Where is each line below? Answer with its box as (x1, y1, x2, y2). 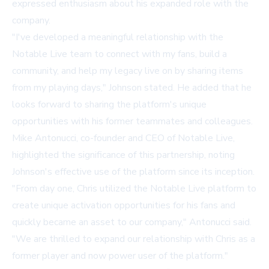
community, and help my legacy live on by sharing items (12, 64, 243, 78)
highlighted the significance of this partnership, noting (12, 148, 235, 162)
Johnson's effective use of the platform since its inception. (12, 165, 255, 179)
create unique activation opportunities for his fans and (12, 199, 235, 213)
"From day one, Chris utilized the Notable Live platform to (12, 182, 256, 196)
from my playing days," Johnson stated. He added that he (12, 81, 252, 95)
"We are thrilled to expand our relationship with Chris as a (12, 232, 255, 246)
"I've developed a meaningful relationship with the (12, 31, 223, 44)
